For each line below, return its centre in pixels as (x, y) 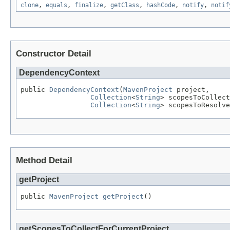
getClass (125, 5)
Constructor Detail (54, 54)
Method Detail (44, 160)
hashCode (161, 5)
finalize (89, 5)
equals (56, 5)
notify (193, 5)
